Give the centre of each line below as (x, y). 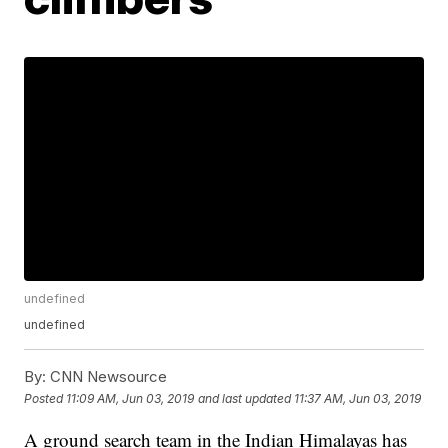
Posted (45, 398)
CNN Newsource (107, 377)
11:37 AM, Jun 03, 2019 (358, 398)
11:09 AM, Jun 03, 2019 (130, 398)
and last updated (245, 398)
